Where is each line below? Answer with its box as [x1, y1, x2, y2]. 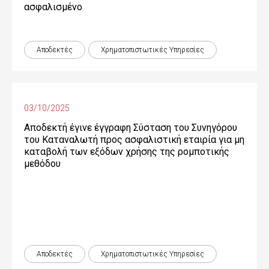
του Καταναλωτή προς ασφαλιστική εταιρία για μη [24, 134, 244, 145]
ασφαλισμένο [24, 1, 82, 13]
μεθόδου [24, 158, 61, 169]
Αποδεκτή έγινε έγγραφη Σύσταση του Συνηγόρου [24, 122, 237, 133]
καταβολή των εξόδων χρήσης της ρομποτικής [24, 146, 229, 157]
